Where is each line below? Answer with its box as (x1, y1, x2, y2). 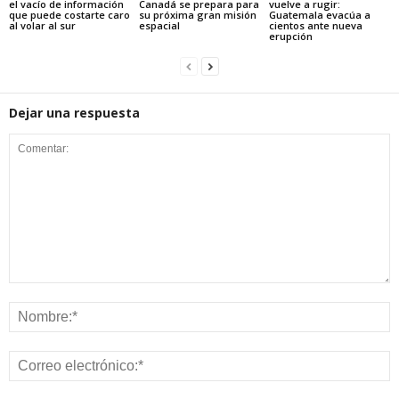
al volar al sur (9, 19, 76, 33)
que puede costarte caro (9, 8, 130, 22)
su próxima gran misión (138, 8, 256, 22)
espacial (138, 19, 180, 33)
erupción (268, 29, 313, 44)
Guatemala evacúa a (268, 8, 370, 22)
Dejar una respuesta (9, 104, 140, 122)
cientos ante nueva (268, 19, 362, 33)
